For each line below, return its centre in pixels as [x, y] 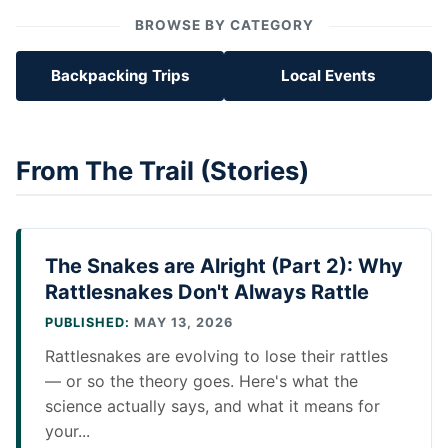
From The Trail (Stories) [162, 171]
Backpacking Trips [120, 76]
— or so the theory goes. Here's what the [201, 381]
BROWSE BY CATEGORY [224, 25]
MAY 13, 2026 [181, 323]
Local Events [328, 76]
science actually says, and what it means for [212, 406]
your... [67, 431]
